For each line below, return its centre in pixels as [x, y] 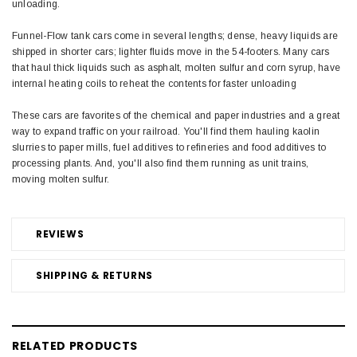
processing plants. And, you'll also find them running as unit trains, [161, 163]
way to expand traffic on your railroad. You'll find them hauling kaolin [166, 131]
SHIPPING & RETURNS [94, 275]
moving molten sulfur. [61, 179]
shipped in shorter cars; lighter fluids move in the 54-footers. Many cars [171, 51]
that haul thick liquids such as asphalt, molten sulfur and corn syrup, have [176, 67]
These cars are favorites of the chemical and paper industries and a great [176, 115]
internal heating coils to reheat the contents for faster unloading [154, 83]
